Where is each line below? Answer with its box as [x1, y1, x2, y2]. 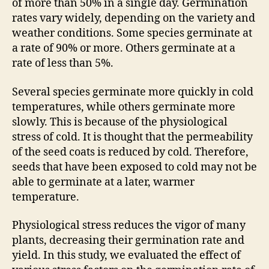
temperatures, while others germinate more [12, 100, 235, 114]
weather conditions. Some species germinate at [12, 26, 252, 40]
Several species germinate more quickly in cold [12, 85, 253, 99]
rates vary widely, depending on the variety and [12, 11, 255, 25]
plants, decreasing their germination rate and [12, 234, 244, 247]
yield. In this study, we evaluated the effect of [12, 249, 241, 262]
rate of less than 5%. [12, 56, 113, 70]
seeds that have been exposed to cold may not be [12, 160, 257, 174]
